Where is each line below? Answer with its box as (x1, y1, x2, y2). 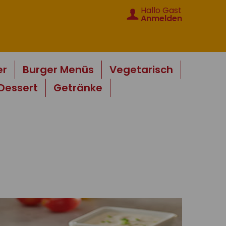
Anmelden (141, 13, 182, 24)
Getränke (53, 81, 102, 95)
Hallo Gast (141, 5, 182, 16)
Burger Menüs (22, 63, 94, 77)
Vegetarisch (109, 63, 173, 77)
